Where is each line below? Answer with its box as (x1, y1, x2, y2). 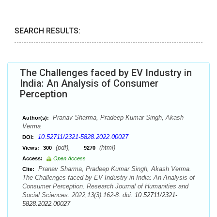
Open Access (53, 155, 86, 161)
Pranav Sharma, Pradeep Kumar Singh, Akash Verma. (36, 165, 191, 172)
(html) (97, 144, 115, 151)
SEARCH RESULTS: (15, 26, 80, 35)
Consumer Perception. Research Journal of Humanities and (22, 183, 188, 190)
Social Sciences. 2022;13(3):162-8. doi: (22, 191, 135, 199)
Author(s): (22, 115, 49, 121)
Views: (22, 145, 39, 151)
